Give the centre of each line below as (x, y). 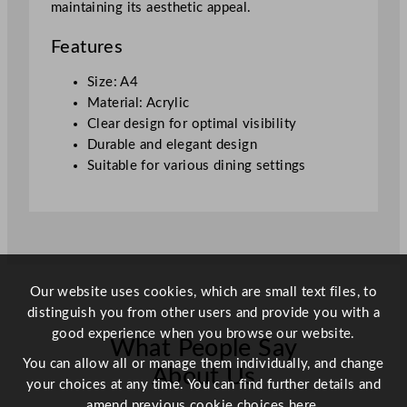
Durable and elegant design (172, 145)
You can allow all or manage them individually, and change (203, 364)
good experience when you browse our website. (203, 334)
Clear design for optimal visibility (192, 124)
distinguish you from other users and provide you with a (203, 313)
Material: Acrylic (139, 104)
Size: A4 (113, 83)
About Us (203, 377)
